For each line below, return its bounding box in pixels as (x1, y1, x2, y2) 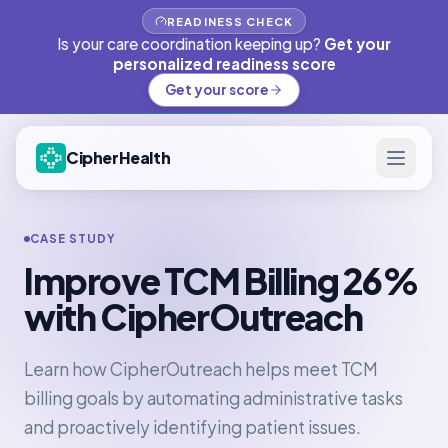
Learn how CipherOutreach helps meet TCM (24, 358, 378, 380)
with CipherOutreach (24, 294, 363, 339)
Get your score (165, 81, 269, 98)
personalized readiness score (112, 54, 336, 73)
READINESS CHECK (167, 14, 293, 28)
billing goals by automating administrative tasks (24, 387, 403, 409)
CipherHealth (66, 147, 171, 168)
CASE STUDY (30, 231, 117, 246)
